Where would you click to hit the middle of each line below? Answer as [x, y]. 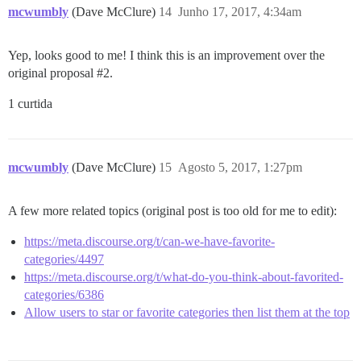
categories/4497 [64, 259]
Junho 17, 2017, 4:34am [240, 12]
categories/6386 [64, 295]
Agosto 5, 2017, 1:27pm [240, 168]
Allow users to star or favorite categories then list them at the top [187, 313]
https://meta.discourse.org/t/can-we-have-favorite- [149, 242]
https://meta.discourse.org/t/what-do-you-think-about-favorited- [184, 277]
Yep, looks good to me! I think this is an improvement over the [166, 56]
